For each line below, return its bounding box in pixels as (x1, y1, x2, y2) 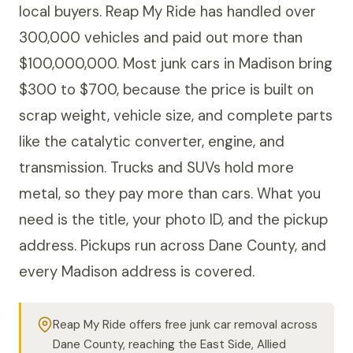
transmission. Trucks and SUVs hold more (19, 158, 294, 177)
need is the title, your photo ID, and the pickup (19, 210, 328, 229)
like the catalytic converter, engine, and (19, 132, 284, 151)
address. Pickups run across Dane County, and (19, 236, 326, 255)
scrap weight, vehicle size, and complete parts (19, 106, 333, 125)
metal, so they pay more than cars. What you (19, 184, 321, 203)
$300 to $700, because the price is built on (19, 80, 314, 99)
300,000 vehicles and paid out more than (19, 28, 303, 47)
